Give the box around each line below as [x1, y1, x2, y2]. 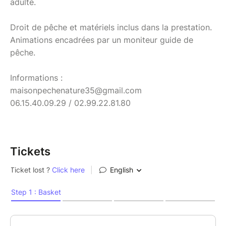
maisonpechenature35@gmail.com [10, 85, 142, 95]
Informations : [10, 72, 63, 83]
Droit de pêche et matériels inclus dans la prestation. [10, 22, 212, 32]
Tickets [10, 144, 50, 158]
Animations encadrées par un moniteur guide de [10, 34, 193, 45]
